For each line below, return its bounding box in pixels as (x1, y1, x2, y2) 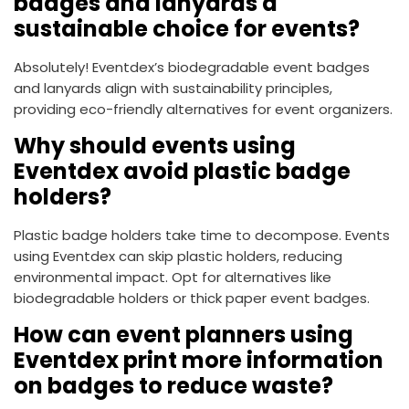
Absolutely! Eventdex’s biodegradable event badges (14, 58, 370, 78)
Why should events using (14, 131, 296, 162)
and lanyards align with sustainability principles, (14, 79, 332, 99)
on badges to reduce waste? (14, 371, 333, 402)
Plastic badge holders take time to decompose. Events (14, 225, 390, 246)
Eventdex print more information (14, 345, 383, 376)
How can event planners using (14, 320, 353, 351)
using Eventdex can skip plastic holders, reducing (14, 246, 342, 267)
